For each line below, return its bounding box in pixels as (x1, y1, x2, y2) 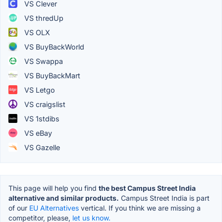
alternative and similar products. (8, 193, 119, 202)
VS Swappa (22, 56, 63, 65)
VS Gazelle (22, 143, 60, 152)
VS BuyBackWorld (22, 42, 84, 51)
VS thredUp (22, 13, 63, 22)
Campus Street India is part (119, 193, 210, 202)
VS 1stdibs (22, 114, 59, 123)
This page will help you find (8, 183, 99, 192)
